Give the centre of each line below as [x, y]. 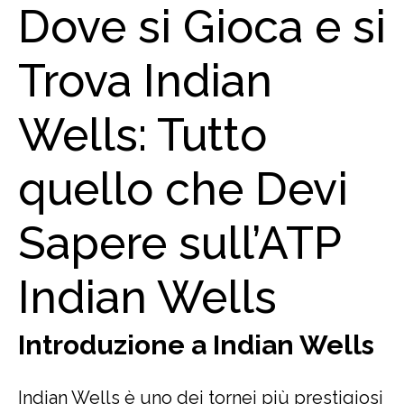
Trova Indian [145, 81]
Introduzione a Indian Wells [196, 345]
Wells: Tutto [142, 135]
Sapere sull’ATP [179, 243]
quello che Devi [183, 189]
